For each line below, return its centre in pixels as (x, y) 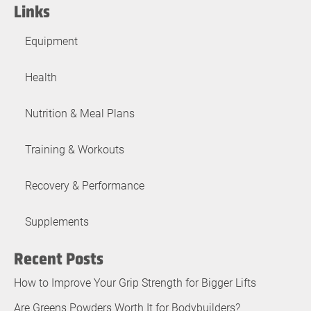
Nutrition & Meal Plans (80, 112)
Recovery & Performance (85, 185)
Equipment (51, 40)
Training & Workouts (75, 149)
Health (41, 76)
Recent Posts (59, 258)
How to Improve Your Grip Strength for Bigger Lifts (135, 282)
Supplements (57, 221)
